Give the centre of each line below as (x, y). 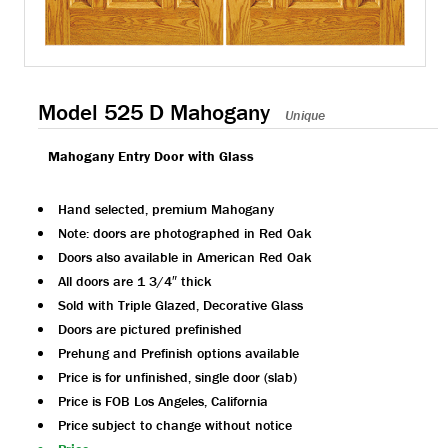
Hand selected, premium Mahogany (166, 208)
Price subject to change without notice (175, 424)
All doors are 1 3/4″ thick (134, 280)
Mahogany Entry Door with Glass (151, 155)
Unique (305, 114)
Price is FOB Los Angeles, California (163, 400)
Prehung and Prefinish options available (178, 352)
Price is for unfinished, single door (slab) (177, 376)
